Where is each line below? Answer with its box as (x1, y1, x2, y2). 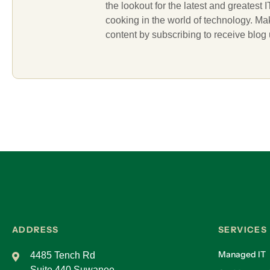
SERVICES (218, 224, 268, 235)
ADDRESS (12, 224, 59, 235)
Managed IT (218, 248, 266, 260)
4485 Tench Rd (30, 250, 95, 260)
